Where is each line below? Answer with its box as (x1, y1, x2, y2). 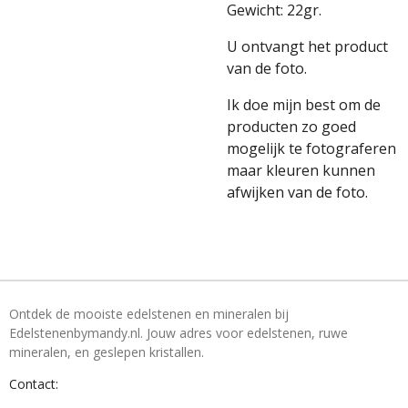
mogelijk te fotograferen (227, 138, 396, 158)
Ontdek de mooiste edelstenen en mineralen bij (9, 305, 289, 322)
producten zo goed (227, 117, 356, 137)
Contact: (9, 375, 58, 393)
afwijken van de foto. (227, 182, 368, 202)
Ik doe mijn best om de (227, 95, 381, 115)
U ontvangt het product (227, 36, 388, 56)
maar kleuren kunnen (227, 160, 375, 180)
